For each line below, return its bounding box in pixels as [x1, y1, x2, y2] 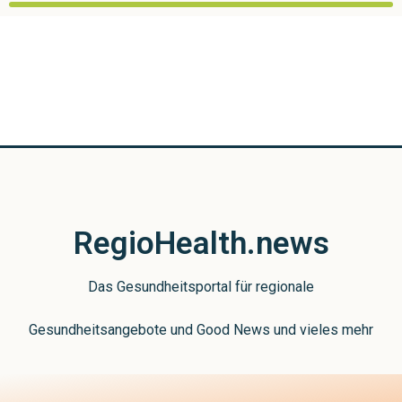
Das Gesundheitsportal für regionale [88, 278, 314, 295]
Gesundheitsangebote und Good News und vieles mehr [29, 321, 373, 338]
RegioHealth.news [73, 225, 329, 262]
